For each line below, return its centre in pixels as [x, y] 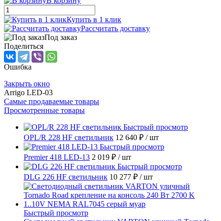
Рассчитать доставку [115, 29]
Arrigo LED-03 [28, 93]
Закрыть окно [27, 84]
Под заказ [61, 37]
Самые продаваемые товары [52, 102]
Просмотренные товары [44, 110]
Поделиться [24, 46]
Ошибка [18, 67]
